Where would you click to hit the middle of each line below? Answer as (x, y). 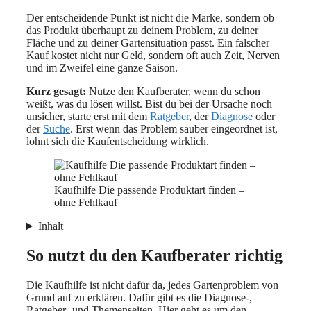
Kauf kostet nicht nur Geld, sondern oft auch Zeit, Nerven (153, 56)
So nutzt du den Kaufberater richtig (154, 256)
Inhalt (50, 226)
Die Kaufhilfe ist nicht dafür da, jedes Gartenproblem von (152, 285)
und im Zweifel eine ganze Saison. (102, 68)
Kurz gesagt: (56, 92)
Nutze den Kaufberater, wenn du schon (173, 92)
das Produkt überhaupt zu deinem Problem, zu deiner (142, 31)
